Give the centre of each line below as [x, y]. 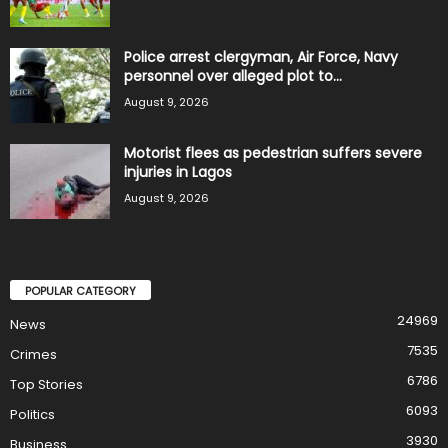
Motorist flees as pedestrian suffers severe [273, 152]
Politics [32, 414]
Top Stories [46, 384]
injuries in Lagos [178, 171]
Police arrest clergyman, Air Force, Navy [261, 56]
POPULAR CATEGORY [80, 290]
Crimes [33, 354]
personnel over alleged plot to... [233, 75]
